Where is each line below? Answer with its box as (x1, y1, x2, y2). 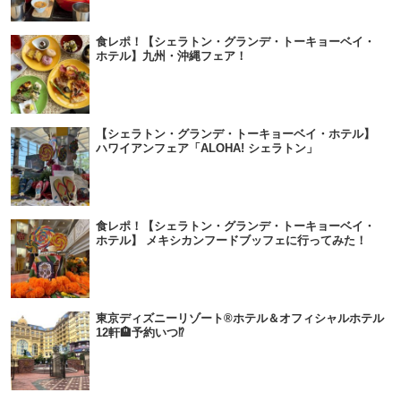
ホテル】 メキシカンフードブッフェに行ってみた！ (96, 234, 367, 248)
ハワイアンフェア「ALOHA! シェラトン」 (96, 141, 318, 156)
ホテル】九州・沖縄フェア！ (96, 49, 247, 64)
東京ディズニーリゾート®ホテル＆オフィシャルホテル (96, 311, 384, 326)
